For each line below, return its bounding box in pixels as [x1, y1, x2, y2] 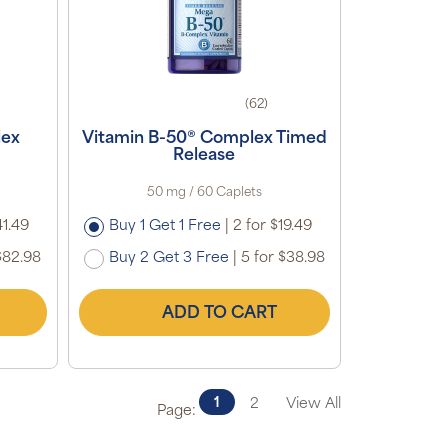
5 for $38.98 [236, 250, 325, 266]
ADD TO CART [161, 305, 277, 322]
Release [173, 147, 236, 164]
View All [286, 397, 341, 412]
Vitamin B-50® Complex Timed [81, 130, 327, 147]
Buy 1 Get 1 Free [108, 218, 221, 234]
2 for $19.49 [228, 218, 312, 234]
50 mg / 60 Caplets [146, 186, 262, 199]
